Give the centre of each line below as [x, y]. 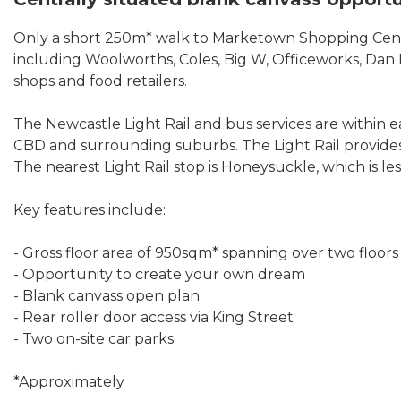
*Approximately [69, 382]
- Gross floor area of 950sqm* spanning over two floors [206, 253]
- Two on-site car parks [94, 339]
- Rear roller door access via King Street [154, 317]
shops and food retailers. [100, 81]
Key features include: [90, 210]
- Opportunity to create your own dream [159, 274]
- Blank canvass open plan [107, 296]
